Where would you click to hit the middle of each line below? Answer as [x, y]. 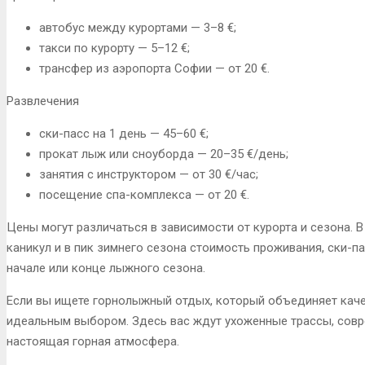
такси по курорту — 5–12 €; [114, 48]
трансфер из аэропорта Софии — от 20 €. [154, 68]
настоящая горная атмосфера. [93, 341]
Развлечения [43, 101]
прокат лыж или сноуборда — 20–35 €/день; [164, 154]
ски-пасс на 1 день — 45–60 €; [124, 133]
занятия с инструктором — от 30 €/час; [149, 174]
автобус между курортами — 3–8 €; [138, 27]
